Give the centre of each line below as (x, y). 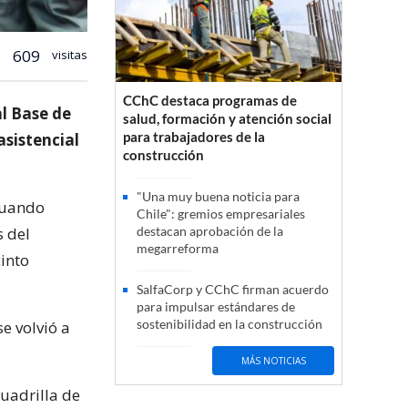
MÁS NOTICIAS (273, 360)
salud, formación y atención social (227, 119)
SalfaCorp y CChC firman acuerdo (233, 290)
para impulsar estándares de (216, 307)
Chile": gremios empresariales (221, 214)
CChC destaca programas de (210, 101)
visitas (68, 54)
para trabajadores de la (194, 137)
